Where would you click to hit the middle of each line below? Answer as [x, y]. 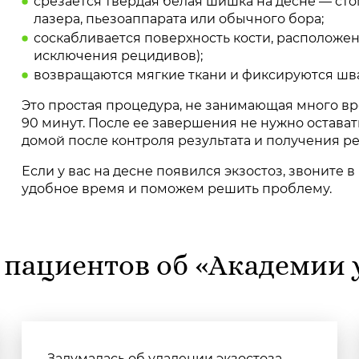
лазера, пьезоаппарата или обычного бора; [179, 19]
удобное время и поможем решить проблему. [177, 189]
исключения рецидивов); [119, 56]
